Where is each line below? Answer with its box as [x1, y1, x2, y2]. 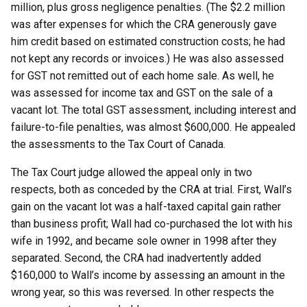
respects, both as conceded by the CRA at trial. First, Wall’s [11, 183, 292, 196]
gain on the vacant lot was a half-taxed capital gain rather [11, 200, 281, 213]
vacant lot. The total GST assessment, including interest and [11, 103, 296, 116]
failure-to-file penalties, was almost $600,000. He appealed [11, 121, 295, 134]
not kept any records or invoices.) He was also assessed [11, 52, 284, 65]
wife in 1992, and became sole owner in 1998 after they [11, 234, 277, 247]
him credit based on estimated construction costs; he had [11, 35, 285, 48]
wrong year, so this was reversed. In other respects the [11, 286, 274, 299]
